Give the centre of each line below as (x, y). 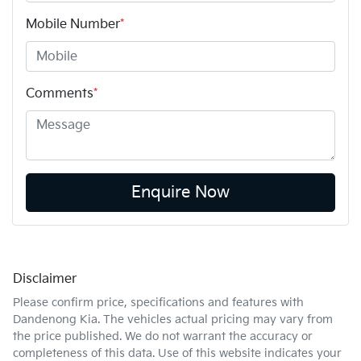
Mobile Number (73, 25)
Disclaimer (45, 280)
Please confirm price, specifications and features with (158, 303)
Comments (60, 94)
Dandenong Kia (55, 320)
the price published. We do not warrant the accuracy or (163, 337)
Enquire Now (180, 193)
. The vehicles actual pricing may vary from (215, 320)
